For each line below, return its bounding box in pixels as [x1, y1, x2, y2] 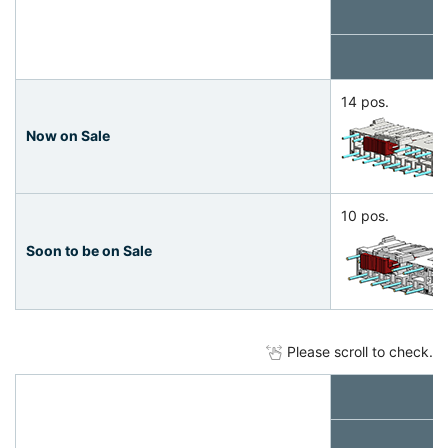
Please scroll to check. [287, 343, 433, 360]
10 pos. [341, 207, 389, 224]
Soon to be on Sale [26, 242, 152, 259]
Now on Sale [26, 127, 110, 144]
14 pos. [341, 93, 389, 110]
